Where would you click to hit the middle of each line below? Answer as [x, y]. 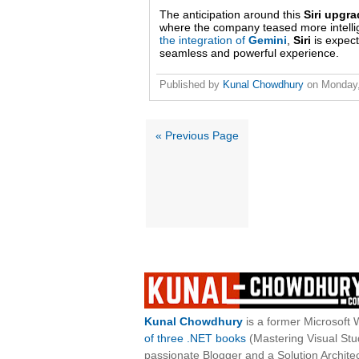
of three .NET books [195, 339]
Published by [191, 85]
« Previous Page [197, 136]
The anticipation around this [232, 15]
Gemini [268, 40]
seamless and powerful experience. [249, 53]
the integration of [204, 40]
